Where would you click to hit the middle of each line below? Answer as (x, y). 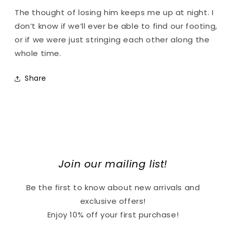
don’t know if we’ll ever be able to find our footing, (116, 26)
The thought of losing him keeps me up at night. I (114, 12)
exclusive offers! (113, 201)
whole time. (38, 53)
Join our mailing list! (113, 164)
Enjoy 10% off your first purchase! (113, 215)
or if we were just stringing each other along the (112, 39)
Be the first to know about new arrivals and (113, 187)
